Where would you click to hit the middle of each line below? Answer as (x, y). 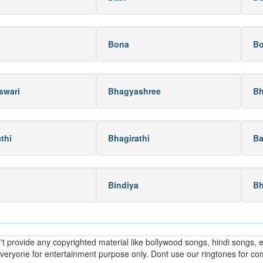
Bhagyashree (134, 91)
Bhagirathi (129, 138)
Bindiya (123, 185)
